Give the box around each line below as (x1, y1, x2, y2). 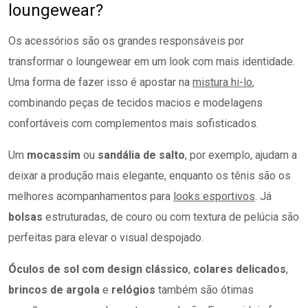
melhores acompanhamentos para (8, 190, 173, 203)
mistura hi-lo (192, 76, 252, 89)
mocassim (27, 148, 80, 162)
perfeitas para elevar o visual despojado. (8, 231, 203, 244)
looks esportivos (173, 190, 255, 203)
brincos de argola (8, 283, 100, 296)
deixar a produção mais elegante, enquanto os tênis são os (8, 169, 291, 182)
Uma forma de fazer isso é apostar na (8, 76, 192, 89)
